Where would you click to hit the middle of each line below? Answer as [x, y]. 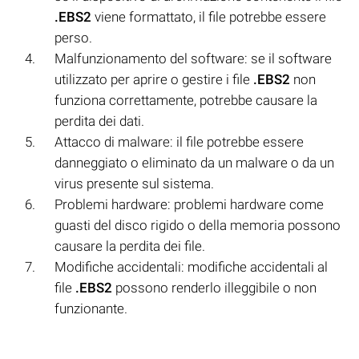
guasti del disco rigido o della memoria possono [198, 225]
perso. [73, 37]
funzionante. [91, 308]
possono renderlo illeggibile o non [214, 287]
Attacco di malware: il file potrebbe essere [179, 141]
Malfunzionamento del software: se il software [193, 58]
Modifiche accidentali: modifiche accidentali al [191, 266]
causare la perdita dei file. [130, 246]
